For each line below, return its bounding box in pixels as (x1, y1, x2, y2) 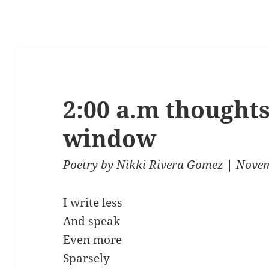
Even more (63, 232, 122, 248)
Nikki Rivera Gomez (116, 157, 224, 173)
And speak (63, 213, 121, 229)
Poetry (63, 157, 98, 173)
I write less (63, 195, 123, 211)
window (63, 122, 157, 154)
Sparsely (63, 250, 110, 267)
